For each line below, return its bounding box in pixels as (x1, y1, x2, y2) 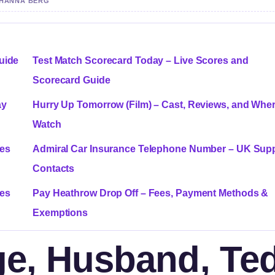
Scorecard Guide (33, 74, 110, 85)
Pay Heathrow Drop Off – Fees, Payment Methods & (33, 187, 269, 198)
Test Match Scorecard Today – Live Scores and (33, 55, 249, 66)
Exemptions (33, 207, 88, 218)
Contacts (33, 163, 75, 174)
